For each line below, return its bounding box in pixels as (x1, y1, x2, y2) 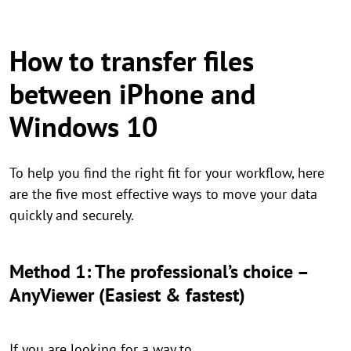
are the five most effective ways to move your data (9, 185, 317, 203)
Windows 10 (9, 108, 157, 145)
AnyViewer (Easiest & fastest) (9, 283, 245, 307)
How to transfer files (9, 42, 254, 79)
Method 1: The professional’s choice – (9, 259, 308, 284)
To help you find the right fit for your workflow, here (9, 164, 324, 182)
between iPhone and (9, 75, 255, 112)
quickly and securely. (9, 206, 134, 224)
